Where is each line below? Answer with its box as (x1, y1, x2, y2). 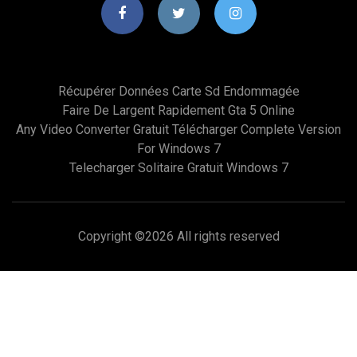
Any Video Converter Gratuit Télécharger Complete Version (16, 121, 341, 137)
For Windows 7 (136, 140, 221, 156)
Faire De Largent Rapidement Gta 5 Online (62, 102, 295, 118)
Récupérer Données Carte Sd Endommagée (57, 83, 300, 99)
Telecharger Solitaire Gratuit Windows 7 (69, 159, 288, 175)
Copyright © (77, 228, 145, 244)
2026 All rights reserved (144, 228, 280, 244)
